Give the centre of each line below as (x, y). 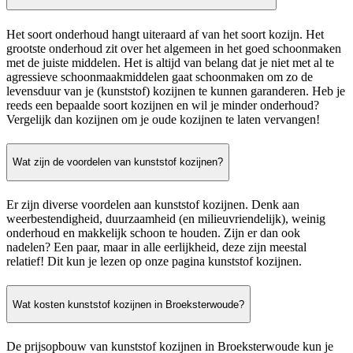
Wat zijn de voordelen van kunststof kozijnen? (118, 162)
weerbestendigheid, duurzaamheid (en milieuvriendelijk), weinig (166, 218)
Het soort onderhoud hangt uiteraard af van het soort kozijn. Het (165, 34)
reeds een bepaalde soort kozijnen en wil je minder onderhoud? (163, 105)
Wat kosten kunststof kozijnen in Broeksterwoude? (128, 304)
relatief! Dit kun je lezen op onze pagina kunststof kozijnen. (154, 261)
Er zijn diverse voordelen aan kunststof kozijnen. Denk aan (153, 204)
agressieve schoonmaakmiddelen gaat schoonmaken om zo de (160, 76)
